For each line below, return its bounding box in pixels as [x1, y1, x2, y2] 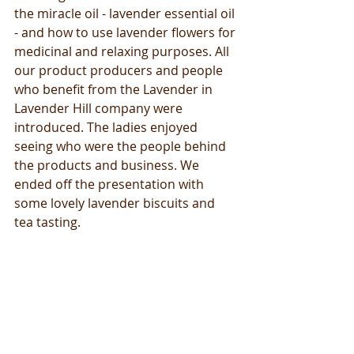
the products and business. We [14, 156, 202, 174]
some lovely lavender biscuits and [14, 194, 218, 212]
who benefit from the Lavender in [14, 81, 216, 98]
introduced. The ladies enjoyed [14, 119, 201, 136]
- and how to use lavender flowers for [14, 24, 239, 41]
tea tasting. [14, 213, 84, 231]
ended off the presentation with [14, 175, 207, 193]
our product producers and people [14, 62, 226, 79]
